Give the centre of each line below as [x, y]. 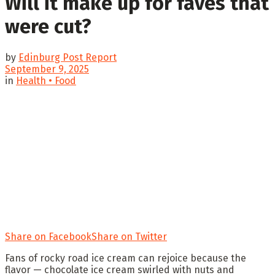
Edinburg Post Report [68, 57]
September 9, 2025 [47, 69]
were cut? [48, 27]
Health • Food [46, 80]
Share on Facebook [48, 236]
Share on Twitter [129, 236]
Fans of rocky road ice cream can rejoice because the [126, 258]
